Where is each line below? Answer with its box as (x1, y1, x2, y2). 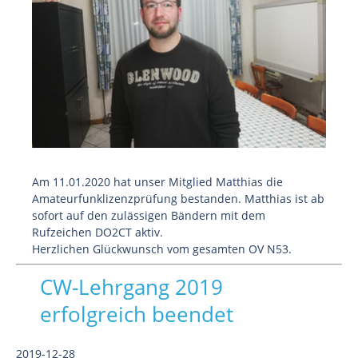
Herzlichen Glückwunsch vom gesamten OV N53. (32, 241, 292, 257)
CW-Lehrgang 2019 (40, 272, 223, 301)
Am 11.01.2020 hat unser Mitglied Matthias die (32, 174, 283, 189)
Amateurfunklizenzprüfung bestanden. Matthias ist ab (32, 191, 324, 206)
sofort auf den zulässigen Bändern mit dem (32, 208, 265, 223)
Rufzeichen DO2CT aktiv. (32, 225, 163, 240)
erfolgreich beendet (40, 300, 233, 328)
